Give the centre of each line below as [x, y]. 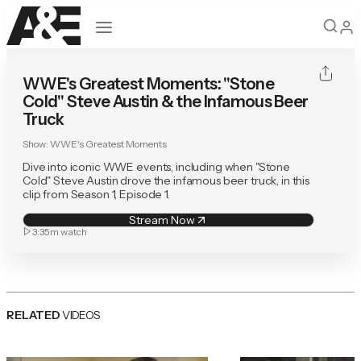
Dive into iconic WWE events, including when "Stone [156, 166]
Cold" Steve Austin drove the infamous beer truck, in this [166, 180]
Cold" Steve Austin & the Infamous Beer [166, 102]
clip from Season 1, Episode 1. [96, 194]
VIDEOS [81, 315]
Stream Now [162, 220]
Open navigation [137, 25]
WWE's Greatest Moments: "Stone [148, 84]
